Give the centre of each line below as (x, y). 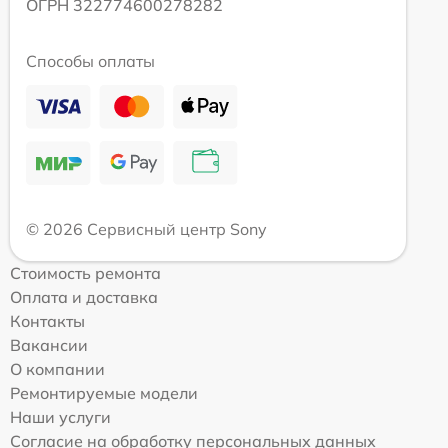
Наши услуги (60, 417)
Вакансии (49, 345)
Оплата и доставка (84, 297)
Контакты (47, 321)
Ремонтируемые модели (104, 393)
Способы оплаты (90, 61)
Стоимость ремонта (85, 273)
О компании (57, 369)
